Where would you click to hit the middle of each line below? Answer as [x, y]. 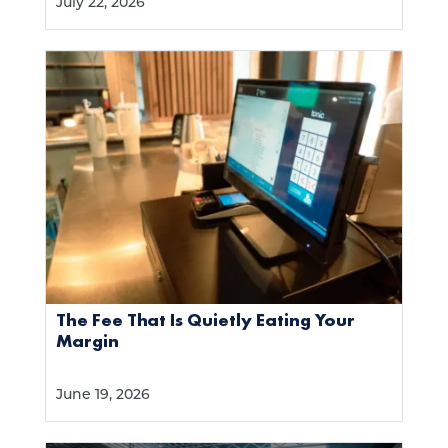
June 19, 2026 [102, 396]
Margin [87, 341]
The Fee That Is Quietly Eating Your [205, 320]
